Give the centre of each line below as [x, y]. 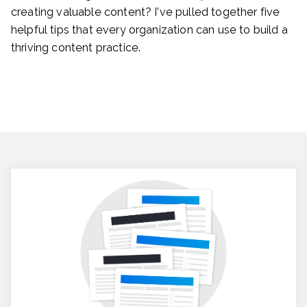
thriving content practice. [76, 47]
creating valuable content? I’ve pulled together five [146, 12]
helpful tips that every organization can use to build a [149, 29]
